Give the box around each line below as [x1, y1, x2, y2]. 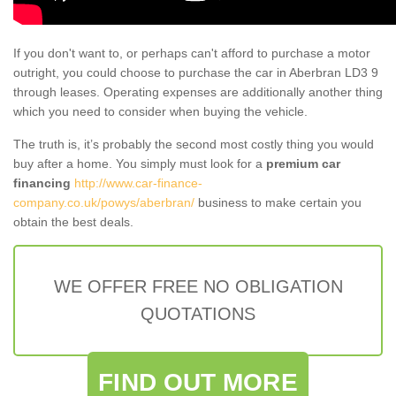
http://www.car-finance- [74, 175, 202, 190]
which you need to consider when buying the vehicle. [13, 103, 308, 118]
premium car [266, 156, 340, 171]
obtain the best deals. [13, 214, 133, 229]
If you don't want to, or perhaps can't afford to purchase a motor [13, 45, 370, 60]
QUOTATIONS [141, 303, 255, 324]
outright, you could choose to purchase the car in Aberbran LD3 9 [13, 65, 378, 80]
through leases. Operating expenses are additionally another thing [13, 84, 383, 99]
